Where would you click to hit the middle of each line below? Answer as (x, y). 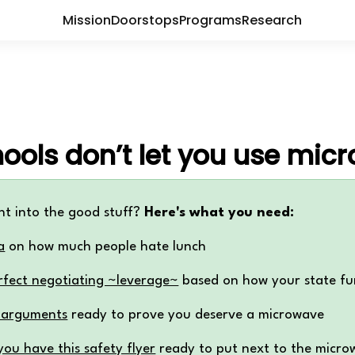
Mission (86, 20)
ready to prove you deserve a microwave (196, 315)
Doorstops (145, 20)
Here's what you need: (219, 213)
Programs (210, 20)
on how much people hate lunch (106, 247)
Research (271, 20)
